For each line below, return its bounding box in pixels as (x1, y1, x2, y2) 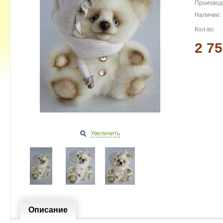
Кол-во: (195, 26, 215, 33)
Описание (28, 205, 68, 214)
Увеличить (91, 130, 120, 137)
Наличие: (195, 11, 221, 18)
